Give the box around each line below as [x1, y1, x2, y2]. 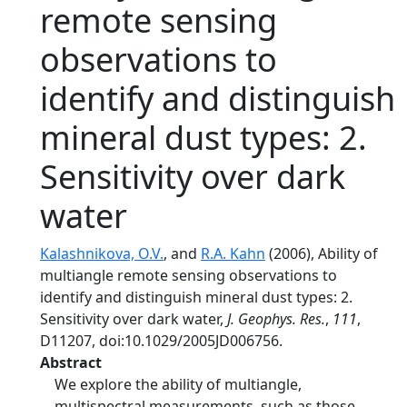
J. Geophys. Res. [227, 309, 325, 329]
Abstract [40, 352, 102, 372]
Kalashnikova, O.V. [40, 243, 164, 263]
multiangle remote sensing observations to [40, 265, 337, 285]
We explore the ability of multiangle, [55, 374, 302, 394]
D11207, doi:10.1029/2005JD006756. [40, 331, 283, 351]
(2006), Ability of [265, 243, 378, 263]
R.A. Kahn [201, 243, 265, 263]
